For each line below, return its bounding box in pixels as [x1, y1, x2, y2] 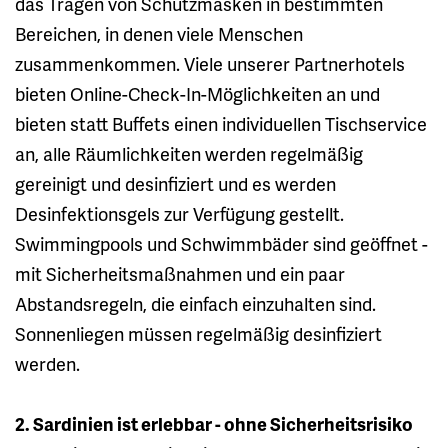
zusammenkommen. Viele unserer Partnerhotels [15, 50, 405, 76]
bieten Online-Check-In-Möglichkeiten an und [15, 80, 380, 106]
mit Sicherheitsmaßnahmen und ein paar [15, 260, 345, 286]
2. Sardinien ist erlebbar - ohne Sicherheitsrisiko [15, 410, 413, 436]
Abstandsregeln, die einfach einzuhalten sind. [15, 290, 376, 316]
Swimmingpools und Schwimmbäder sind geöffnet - [15, 230, 428, 256]
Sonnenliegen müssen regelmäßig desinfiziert [15, 320, 382, 346]
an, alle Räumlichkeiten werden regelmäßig [15, 140, 363, 166]
